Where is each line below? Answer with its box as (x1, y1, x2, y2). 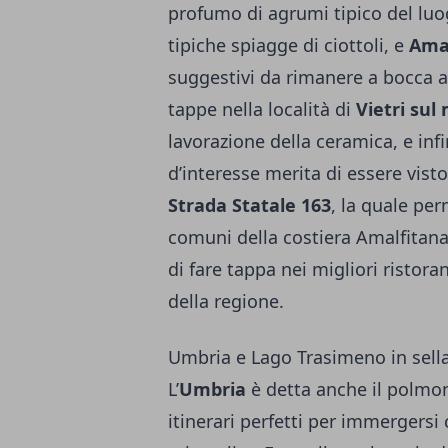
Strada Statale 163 (168, 193, 331, 218)
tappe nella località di (168, 97, 356, 122)
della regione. (168, 289, 284, 314)
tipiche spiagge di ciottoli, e (168, 33, 409, 58)
